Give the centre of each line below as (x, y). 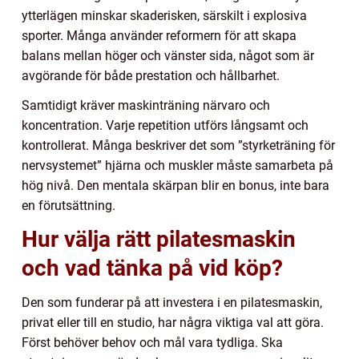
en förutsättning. (69, 206)
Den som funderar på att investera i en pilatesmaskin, (172, 303)
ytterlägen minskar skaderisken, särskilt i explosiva (164, 16)
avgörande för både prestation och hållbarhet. (151, 76)
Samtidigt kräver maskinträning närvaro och (146, 106)
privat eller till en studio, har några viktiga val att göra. (173, 323)
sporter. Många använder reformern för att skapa (159, 36)
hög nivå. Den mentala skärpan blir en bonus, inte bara (175, 186)
